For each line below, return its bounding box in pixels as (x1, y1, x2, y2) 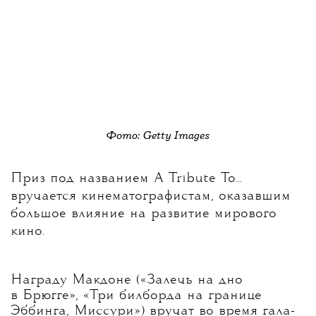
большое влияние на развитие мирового (11, 207, 276, 221)
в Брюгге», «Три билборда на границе (11, 289, 262, 303)
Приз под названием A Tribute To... (11, 172, 242, 186)
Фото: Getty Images (107, 128, 209, 142)
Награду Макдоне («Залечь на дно (11, 274, 243, 287)
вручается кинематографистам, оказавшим (11, 190, 291, 203)
